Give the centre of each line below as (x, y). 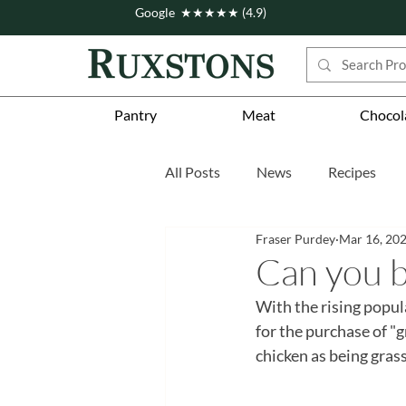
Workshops (307, 245)
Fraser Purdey (295, 238)
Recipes (352, 172)
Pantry (135, 115)
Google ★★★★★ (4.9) (201, 12)
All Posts (193, 172)
